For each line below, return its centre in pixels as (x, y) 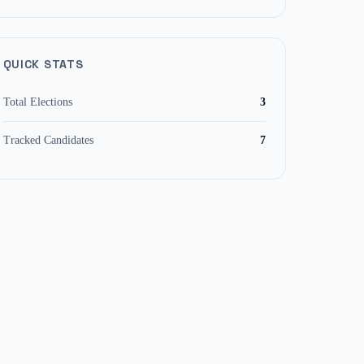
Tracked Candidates (48, 140)
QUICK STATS (43, 64)
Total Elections (37, 102)
